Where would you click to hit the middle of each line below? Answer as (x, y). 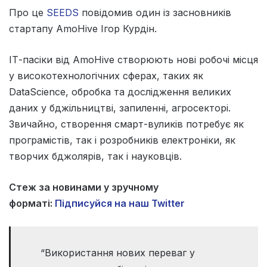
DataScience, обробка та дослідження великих (120, 91)
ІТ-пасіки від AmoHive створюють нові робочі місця (133, 59)
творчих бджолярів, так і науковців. (95, 156)
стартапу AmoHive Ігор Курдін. (83, 28)
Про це (28, 12)
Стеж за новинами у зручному (84, 187)
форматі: (32, 203)
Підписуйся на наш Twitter (120, 203)
